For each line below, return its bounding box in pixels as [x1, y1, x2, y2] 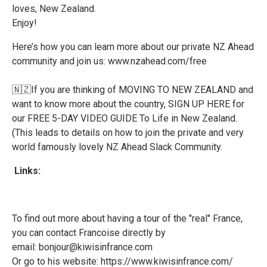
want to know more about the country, [12, 98, 168, 110]
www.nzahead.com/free [108, 55, 207, 67]
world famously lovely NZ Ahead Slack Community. [12, 141, 222, 153]
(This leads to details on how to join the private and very [12, 127, 244, 138]
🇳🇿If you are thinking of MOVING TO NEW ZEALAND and [12, 84, 253, 95]
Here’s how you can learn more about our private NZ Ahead [12, 41, 254, 52]
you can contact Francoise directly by [12, 227, 166, 238]
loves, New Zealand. [12, 3, 96, 14]
